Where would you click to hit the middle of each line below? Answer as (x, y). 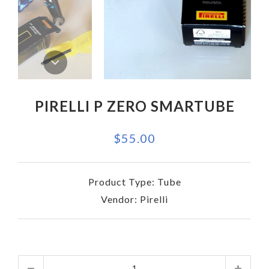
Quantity (155, 261)
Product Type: (122, 181)
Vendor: (120, 199)
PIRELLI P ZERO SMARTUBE (134, 106)
